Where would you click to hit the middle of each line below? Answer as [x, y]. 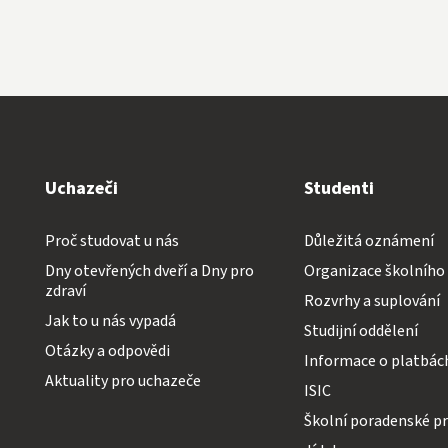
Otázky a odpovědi [107, 350]
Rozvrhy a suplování [371, 300]
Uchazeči [81, 188]
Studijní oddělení [360, 330]
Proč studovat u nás [112, 240]
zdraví [65, 290]
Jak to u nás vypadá [110, 320]
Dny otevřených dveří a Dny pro [149, 270]
